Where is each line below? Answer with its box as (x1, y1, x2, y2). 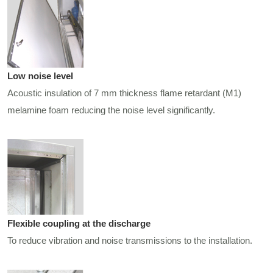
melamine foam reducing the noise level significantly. (7, 105, 216, 116)
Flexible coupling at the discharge (7, 218, 151, 229)
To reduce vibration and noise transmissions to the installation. (7, 235, 253, 246)
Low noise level (7, 71, 74, 82)
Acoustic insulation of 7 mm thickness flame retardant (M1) (7, 88, 242, 99)
